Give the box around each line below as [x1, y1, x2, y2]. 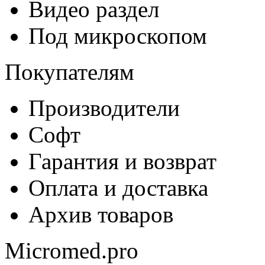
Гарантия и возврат [28, 148, 216, 174]
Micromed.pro [5, 238, 138, 264]
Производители [28, 95, 180, 121]
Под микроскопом [28, 23, 207, 49]
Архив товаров [28, 202, 173, 228]
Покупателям [5, 59, 134, 85]
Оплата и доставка [28, 175, 208, 201]
